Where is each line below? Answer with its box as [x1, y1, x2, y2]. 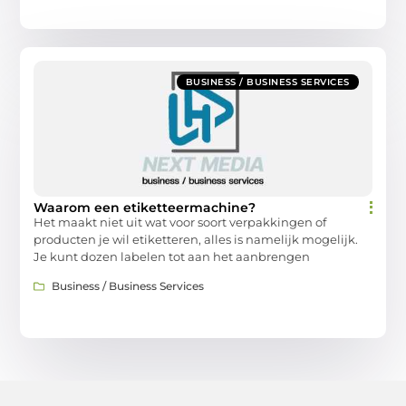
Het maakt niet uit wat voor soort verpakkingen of [34, 214, 327, 229]
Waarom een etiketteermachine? [34, 198, 256, 216]
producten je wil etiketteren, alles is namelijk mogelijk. [34, 231, 359, 246]
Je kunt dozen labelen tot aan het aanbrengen [34, 248, 311, 264]
